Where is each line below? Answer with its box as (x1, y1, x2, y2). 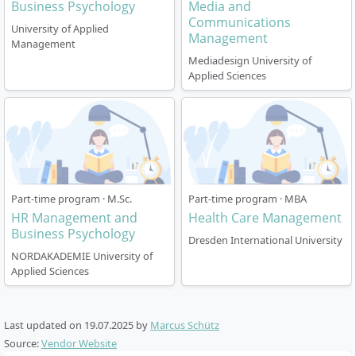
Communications (188, 14, 291, 32)
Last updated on (4, 317, 84, 332)
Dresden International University (188, 232, 342, 247)
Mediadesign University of (188, 53, 311, 68)
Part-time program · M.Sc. (11, 191, 132, 206)
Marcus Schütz (150, 317, 219, 332)
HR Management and (11, 208, 137, 226)
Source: (4, 335, 39, 350)
